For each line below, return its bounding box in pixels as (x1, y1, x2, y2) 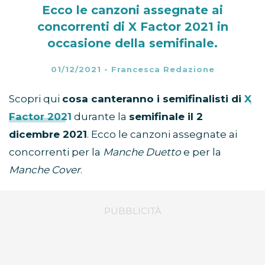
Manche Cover (9, 164, 80, 176)
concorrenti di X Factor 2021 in (37, 20, 228, 34)
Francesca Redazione (111, 64, 215, 75)
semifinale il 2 (129, 111, 203, 123)
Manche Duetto (101, 146, 181, 159)
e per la (181, 146, 221, 159)
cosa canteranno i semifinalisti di (62, 93, 244, 105)
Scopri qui (9, 93, 62, 105)
